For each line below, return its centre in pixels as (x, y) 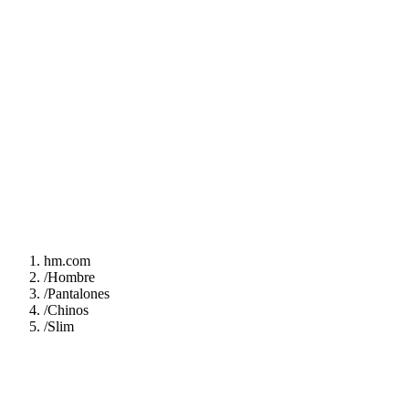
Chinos (68, 310)
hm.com (67, 261)
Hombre (71, 277)
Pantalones (79, 294)
